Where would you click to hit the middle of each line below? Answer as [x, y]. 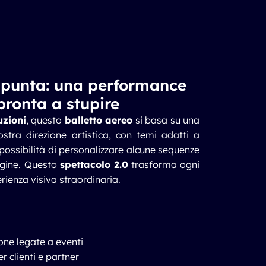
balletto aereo [99, 120]
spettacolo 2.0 [94, 164]
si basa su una [166, 120]
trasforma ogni [164, 164]
